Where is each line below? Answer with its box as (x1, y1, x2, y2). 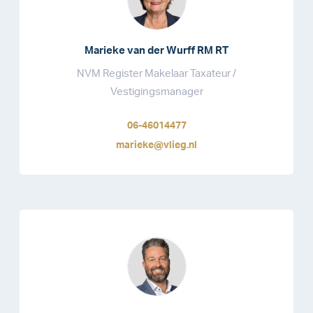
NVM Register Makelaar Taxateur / (77, 68, 236, 79)
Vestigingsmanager (110, 87, 203, 97)
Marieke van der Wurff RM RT (85, 45, 228, 56)
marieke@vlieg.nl (116, 140, 197, 150)
